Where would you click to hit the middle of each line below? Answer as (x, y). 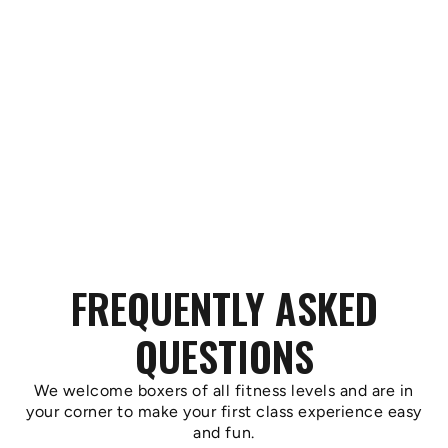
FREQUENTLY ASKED (224, 308)
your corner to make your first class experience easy (224, 411)
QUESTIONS (224, 356)
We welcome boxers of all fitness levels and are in (224, 390)
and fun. (224, 432)
